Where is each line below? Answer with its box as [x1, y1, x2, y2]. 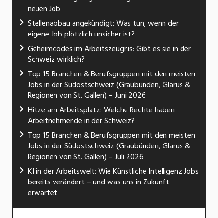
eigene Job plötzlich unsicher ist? [28, 27, 135, 40]
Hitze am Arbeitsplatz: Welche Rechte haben [28, 103, 175, 116]
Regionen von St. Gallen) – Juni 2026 [28, 89, 146, 102]
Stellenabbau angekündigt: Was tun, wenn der [28, 17, 179, 30]
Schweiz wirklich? [28, 53, 85, 66]
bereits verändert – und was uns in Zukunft [28, 175, 169, 188]
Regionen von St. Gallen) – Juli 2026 [28, 150, 144, 163]
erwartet [28, 186, 57, 199]
